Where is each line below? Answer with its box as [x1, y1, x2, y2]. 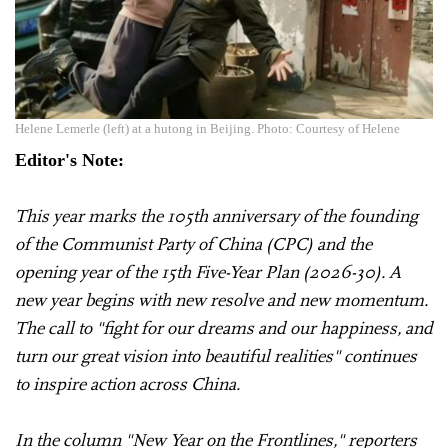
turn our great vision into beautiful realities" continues [15, 344, 417, 367]
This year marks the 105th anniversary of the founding [15, 204, 418, 227]
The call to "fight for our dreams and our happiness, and [15, 316, 433, 339]
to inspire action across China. [15, 372, 240, 395]
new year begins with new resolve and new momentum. [15, 288, 428, 311]
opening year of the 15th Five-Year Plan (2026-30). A [15, 260, 401, 283]
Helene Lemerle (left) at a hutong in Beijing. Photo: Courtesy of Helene [15, 120, 400, 136]
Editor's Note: [15, 149, 124, 170]
